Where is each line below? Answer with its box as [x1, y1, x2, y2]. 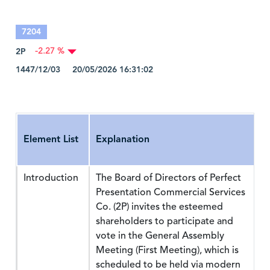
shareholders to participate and [96, 214, 233, 228]
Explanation [96, 132, 149, 147]
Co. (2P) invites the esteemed [96, 199, 223, 214]
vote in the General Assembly [96, 228, 224, 243]
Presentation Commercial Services [96, 185, 245, 199]
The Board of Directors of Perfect [96, 171, 241, 185]
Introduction [24, 171, 78, 185]
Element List [24, 132, 78, 147]
